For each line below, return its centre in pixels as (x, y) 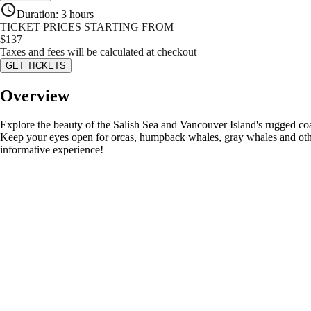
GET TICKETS (36, 65)
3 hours (77, 14)
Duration (36, 14)
